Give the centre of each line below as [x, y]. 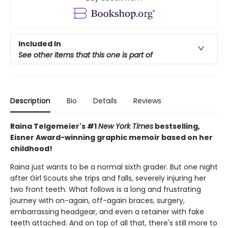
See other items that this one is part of [85, 55]
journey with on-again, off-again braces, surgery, [97, 201]
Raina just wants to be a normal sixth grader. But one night [114, 167]
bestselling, [177, 126]
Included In [40, 44]
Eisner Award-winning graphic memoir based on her [111, 138]
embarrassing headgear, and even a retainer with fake [107, 212]
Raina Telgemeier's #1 [54, 126]
